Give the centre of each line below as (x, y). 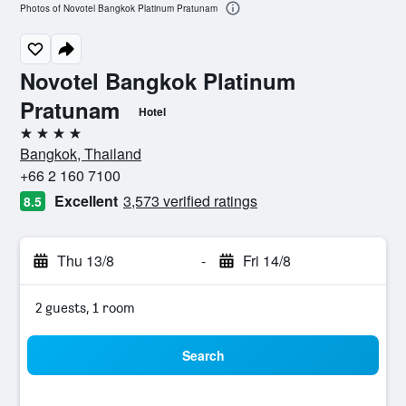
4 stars (40, 140)
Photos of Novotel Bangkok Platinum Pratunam (119, 9)
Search (203, 355)
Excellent (86, 201)
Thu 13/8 (86, 261)
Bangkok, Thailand (81, 154)
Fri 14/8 (266, 261)
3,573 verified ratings (190, 201)
